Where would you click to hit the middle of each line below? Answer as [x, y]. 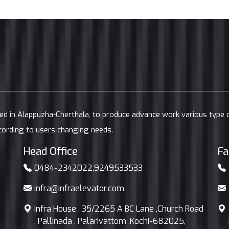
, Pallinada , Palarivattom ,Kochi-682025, [110, 221]
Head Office [51, 152]
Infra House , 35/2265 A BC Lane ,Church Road [119, 209]
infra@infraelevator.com [79, 188]
